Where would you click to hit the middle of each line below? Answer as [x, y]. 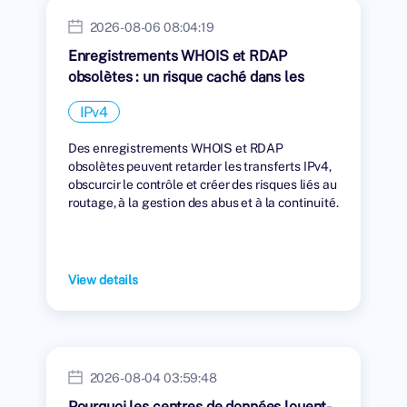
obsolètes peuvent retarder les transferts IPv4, [200, 166]
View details [103, 280]
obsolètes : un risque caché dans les [186, 77]
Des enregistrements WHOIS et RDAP [176, 148]
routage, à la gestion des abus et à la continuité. [203, 203]
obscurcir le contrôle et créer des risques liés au [202, 184]
